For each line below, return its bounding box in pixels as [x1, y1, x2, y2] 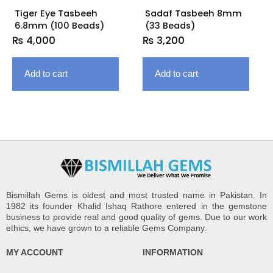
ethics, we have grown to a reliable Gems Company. [6, 223, 207, 233]
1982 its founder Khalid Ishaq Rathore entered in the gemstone [6, 201, 267, 211]
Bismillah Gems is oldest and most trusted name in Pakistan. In [6, 190, 267, 200]
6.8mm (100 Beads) [15, 19, 105, 32]
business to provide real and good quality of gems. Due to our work [6, 212, 267, 222]
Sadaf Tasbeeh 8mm [145, 7, 242, 20]
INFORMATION [143, 247, 203, 257]
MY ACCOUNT [6, 247, 63, 257]
